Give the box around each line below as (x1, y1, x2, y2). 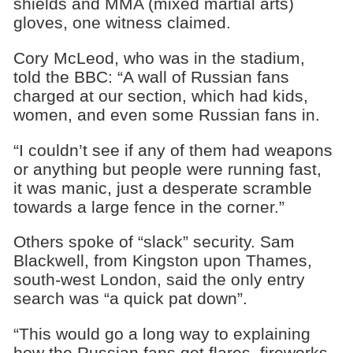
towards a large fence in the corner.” (13, 197, 284, 216)
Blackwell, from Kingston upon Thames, (13, 251, 312, 270)
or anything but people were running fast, (13, 159, 321, 178)
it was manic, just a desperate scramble (13, 178, 312, 197)
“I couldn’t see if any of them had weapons (13, 140, 333, 159)
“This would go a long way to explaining (13, 325, 310, 344)
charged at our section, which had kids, (13, 86, 308, 105)
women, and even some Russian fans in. (13, 105, 320, 124)
